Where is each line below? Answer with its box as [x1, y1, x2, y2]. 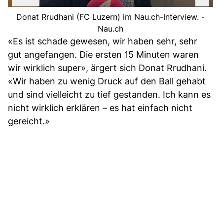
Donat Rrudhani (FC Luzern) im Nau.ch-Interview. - [16, 11, 205, 22]
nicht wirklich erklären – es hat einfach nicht [8, 102, 192, 113]
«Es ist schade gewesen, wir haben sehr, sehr [8, 36, 197, 46]
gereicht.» [8, 115, 50, 126]
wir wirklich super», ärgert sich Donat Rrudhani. [8, 62, 207, 73]
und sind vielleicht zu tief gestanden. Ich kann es [8, 89, 211, 100]
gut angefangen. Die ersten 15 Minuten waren [8, 49, 199, 60]
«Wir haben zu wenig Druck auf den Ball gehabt [8, 75, 206, 86]
